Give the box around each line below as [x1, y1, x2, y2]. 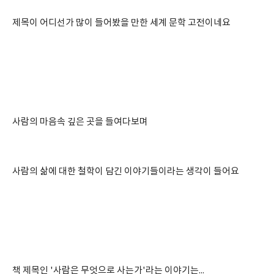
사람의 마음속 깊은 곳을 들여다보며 [12, 117, 148, 127]
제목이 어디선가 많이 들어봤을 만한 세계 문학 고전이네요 [12, 18, 231, 28]
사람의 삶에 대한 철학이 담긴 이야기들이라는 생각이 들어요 [12, 166, 239, 177]
